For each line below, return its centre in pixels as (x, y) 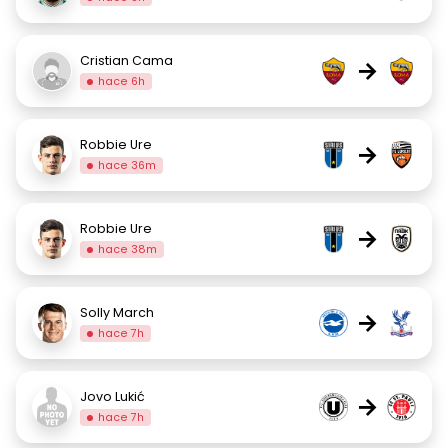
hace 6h (122, 81)
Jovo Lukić (112, 396)
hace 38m (128, 249)
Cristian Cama (126, 60)
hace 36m (127, 165)
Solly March (117, 312)
